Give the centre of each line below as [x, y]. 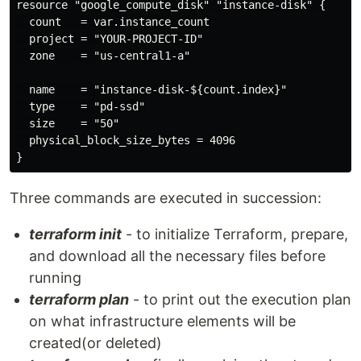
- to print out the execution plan [240, 300]
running [55, 278]
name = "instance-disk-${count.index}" [151, 90]
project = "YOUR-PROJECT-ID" [110, 39]
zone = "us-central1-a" [103, 56]
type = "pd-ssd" [81, 107]
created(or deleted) [95, 343]
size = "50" [68, 124]
